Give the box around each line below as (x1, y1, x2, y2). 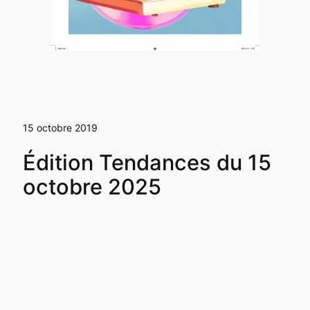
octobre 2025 (22, 173, 161, 199)
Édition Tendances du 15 (22, 149, 271, 175)
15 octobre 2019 (22, 121, 98, 134)
